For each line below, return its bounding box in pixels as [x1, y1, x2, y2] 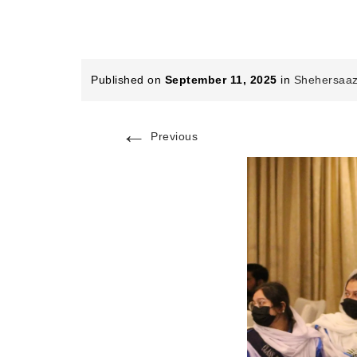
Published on [91, 73, 165, 86]
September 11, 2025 [164, 73, 277, 86]
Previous [147, 130, 198, 143]
